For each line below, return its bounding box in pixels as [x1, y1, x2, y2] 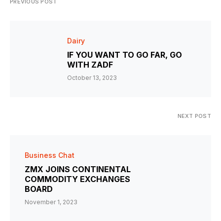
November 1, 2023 [25, 198, 77, 206]
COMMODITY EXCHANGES [25, 174, 130, 184]
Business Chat [25, 151, 74, 160]
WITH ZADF [67, 60, 113, 70]
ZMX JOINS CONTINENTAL [25, 164, 131, 175]
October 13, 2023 [67, 74, 117, 82]
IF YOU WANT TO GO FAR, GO [67, 50, 182, 60]
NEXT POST [177, 112, 211, 120]
